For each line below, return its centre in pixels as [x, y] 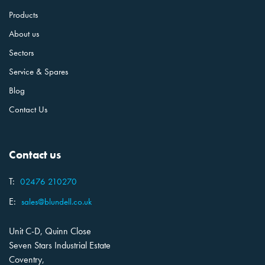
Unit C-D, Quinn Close [50, 231]
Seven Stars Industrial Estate [60, 245]
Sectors [21, 52]
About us [24, 33]
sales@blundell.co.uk [56, 201]
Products [23, 14]
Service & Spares [38, 71]
